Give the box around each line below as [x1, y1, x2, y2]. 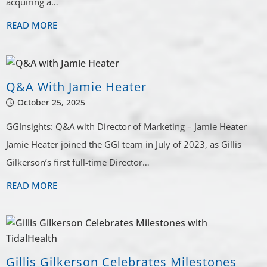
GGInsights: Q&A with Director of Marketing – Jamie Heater [6, 120, 247, 133]
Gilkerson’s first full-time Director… [6, 156, 150, 169]
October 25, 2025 [17, 97, 86, 108]
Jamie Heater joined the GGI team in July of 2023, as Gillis [6, 138, 242, 151]
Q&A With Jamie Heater [6, 79, 147, 95]
